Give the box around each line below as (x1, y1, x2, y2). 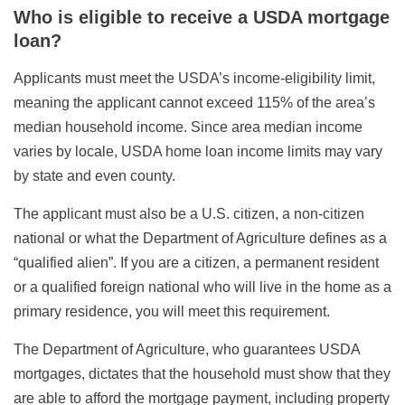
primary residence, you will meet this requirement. (14, 304, 330, 319)
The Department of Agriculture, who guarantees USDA (14, 342, 360, 357)
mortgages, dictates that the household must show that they (14, 366, 391, 381)
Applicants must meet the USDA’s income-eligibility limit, (14, 71, 375, 86)
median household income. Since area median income (14, 119, 363, 135)
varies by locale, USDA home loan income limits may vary (14, 144, 382, 159)
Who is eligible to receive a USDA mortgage (14, 7, 391, 27)
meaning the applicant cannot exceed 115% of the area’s (14, 95, 375, 110)
